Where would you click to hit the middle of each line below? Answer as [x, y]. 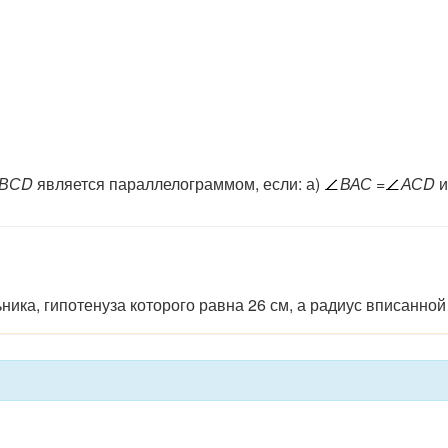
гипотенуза [87, 304]
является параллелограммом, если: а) [178, 183]
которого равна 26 [198, 304]
